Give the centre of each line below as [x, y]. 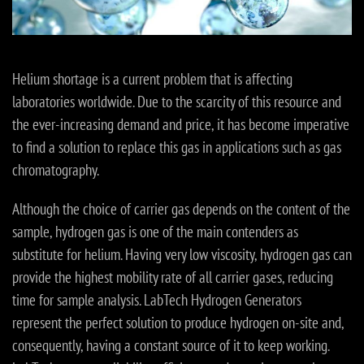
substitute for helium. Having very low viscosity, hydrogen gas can [182, 255]
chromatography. [56, 170]
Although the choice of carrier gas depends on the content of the [181, 209]
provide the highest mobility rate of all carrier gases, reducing [173, 277]
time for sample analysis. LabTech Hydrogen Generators [157, 300]
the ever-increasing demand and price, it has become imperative [181, 125]
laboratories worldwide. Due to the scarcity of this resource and [177, 102]
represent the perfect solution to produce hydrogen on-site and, [178, 323]
